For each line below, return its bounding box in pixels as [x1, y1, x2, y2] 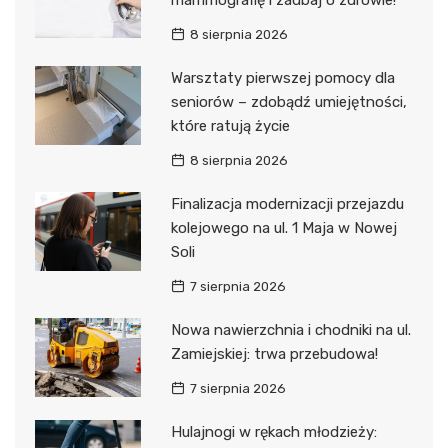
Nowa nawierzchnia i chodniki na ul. [170, 320, 411, 339]
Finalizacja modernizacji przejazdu [170, 194, 404, 213]
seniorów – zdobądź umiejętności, [170, 92, 407, 111]
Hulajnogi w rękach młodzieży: [170, 422, 377, 441]
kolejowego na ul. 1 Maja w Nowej [170, 218, 397, 237]
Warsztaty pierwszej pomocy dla [170, 68, 395, 87]
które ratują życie [170, 116, 290, 135]
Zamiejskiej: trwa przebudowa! [170, 344, 378, 363]
